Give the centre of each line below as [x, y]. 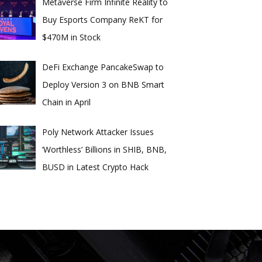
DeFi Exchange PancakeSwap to [103, 67]
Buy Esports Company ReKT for [102, 19]
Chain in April [66, 102]
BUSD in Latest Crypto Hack [95, 167]
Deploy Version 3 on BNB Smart [103, 84]
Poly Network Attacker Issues [98, 132]
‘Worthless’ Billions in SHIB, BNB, [104, 149]
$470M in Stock [71, 37]
